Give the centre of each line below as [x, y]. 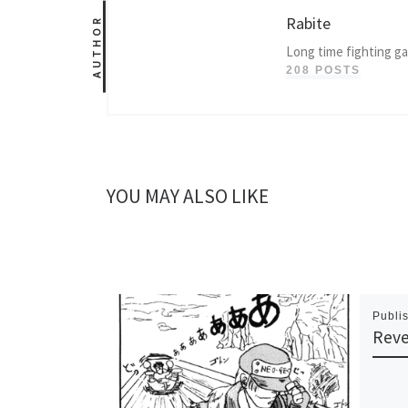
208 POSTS [323, 71]
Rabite [308, 24]
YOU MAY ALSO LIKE [188, 197]
